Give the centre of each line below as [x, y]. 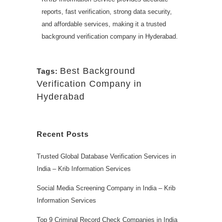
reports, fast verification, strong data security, [107, 11]
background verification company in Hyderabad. [110, 36]
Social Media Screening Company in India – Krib [106, 188]
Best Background [98, 71]
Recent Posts [63, 134]
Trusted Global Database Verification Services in [106, 156]
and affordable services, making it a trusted [104, 24]
